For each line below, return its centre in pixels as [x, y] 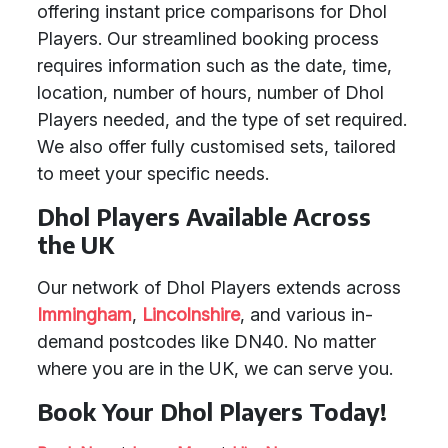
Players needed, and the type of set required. [222, 119]
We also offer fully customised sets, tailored [216, 146]
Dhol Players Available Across [204, 216]
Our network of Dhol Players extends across [219, 287]
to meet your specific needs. [153, 173]
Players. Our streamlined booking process [208, 38]
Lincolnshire [191, 314]
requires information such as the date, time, [214, 65]
